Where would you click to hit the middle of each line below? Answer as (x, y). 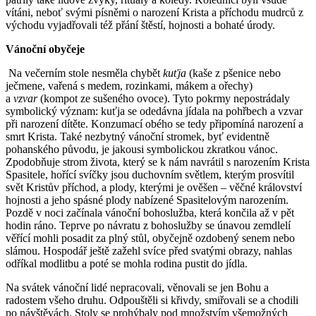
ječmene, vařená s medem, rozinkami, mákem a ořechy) (129, 85)
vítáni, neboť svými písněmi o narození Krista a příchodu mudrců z (154, 12)
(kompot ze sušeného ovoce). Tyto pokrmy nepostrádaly (164, 98)
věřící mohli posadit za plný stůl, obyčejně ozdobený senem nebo (150, 238)
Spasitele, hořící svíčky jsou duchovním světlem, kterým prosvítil (150, 174)
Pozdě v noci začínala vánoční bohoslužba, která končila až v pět (150, 212)
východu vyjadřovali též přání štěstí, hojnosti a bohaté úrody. (140, 25)
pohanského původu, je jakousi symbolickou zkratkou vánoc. (142, 149)
